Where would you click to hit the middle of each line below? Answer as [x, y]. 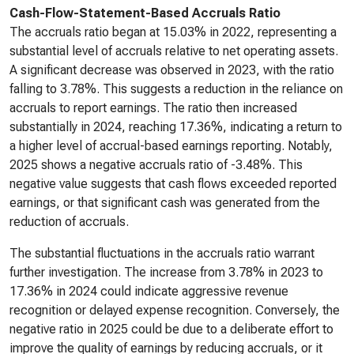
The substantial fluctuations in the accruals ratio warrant [162, 253]
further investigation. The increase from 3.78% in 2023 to [166, 272]
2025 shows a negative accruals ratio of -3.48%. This [156, 165]
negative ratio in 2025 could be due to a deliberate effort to [171, 329]
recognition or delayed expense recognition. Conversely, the [175, 310]
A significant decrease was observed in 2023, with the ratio [172, 70]
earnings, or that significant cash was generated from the [165, 203]
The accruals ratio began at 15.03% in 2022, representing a [173, 32]
